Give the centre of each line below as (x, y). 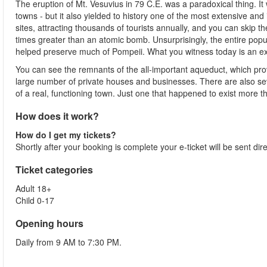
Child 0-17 (35, 200)
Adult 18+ (33, 188)
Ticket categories (54, 170)
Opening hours (49, 223)
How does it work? (57, 116)
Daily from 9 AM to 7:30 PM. (69, 242)
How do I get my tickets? (66, 135)
